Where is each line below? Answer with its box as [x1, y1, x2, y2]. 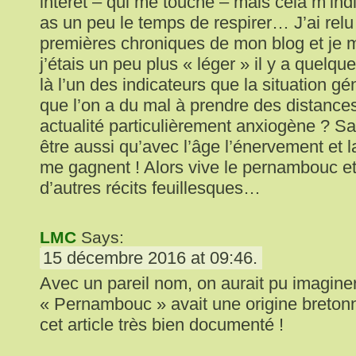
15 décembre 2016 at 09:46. [43, 248, 257, 268]
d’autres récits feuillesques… [40, 178, 261, 198]
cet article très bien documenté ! [40, 315, 284, 335]
